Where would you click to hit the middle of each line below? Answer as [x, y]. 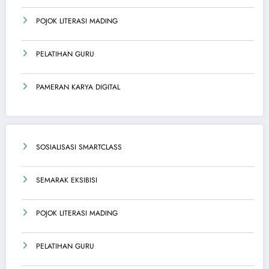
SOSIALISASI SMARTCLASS [79, 147]
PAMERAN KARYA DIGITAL [78, 87]
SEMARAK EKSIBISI [67, 180]
